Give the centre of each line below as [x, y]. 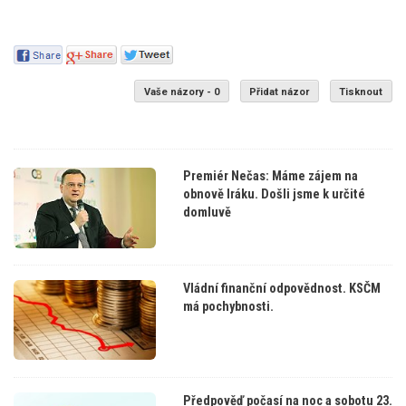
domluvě [207, 213]
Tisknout [361, 92]
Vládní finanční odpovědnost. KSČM [281, 289]
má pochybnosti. [228, 307]
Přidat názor [280, 92]
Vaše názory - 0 [181, 92]
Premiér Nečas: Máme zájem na [270, 177]
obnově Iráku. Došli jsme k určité [274, 195]
